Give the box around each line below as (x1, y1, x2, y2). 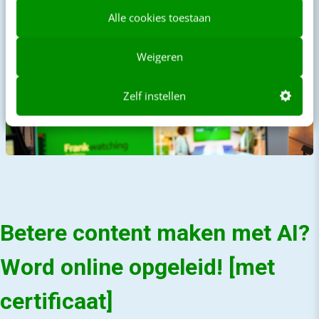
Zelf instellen (122, 88, 186, 103)
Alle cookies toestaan (108, 10, 211, 25)
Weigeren (136, 49, 183, 64)
